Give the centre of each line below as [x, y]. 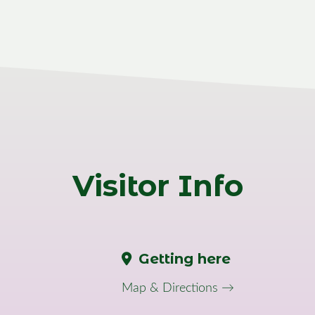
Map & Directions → [178, 288]
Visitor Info [157, 186]
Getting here [185, 259]
